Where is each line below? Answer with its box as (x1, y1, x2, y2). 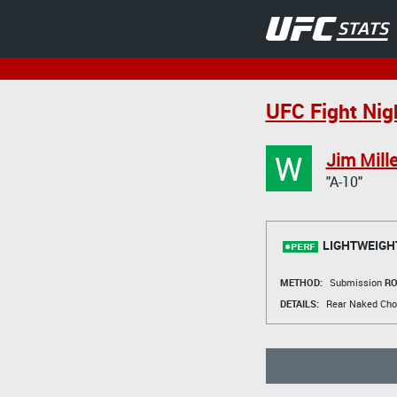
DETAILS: (279, 296, 319, 310)
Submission (329, 275, 385, 289)
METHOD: (279, 275, 323, 289)
